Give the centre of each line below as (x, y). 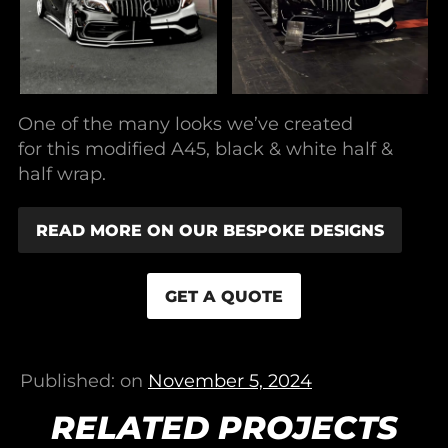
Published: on (84, 381)
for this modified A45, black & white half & (205, 149)
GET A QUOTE (224, 296)
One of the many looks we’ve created (185, 124)
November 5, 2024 (230, 381)
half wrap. (62, 174)
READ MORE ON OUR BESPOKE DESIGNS (210, 230)
